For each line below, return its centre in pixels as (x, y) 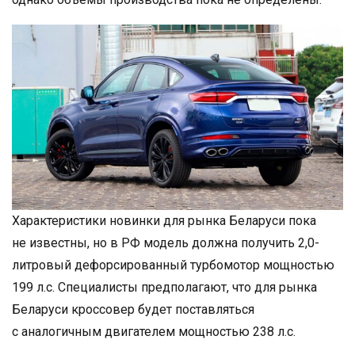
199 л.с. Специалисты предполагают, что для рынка (164, 287)
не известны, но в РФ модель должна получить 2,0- (166, 242)
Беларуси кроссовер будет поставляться (133, 309)
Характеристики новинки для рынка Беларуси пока (164, 220)
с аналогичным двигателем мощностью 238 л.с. (154, 331)
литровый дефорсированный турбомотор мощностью (173, 265)
